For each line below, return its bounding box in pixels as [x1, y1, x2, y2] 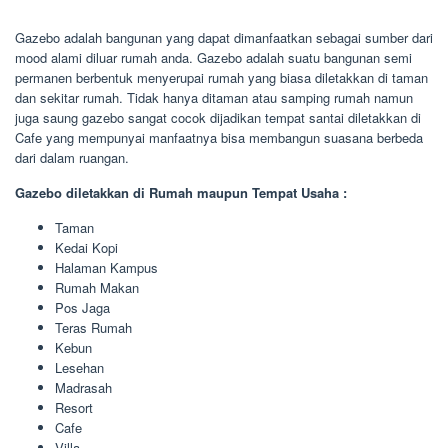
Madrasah [55, 378, 112, 398]
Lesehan [55, 358, 104, 378]
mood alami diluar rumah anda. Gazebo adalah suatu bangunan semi [15, 48, 412, 68]
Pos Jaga [55, 298, 110, 318]
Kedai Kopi [55, 238, 118, 258]
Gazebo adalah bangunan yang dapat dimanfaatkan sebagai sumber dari [15, 28, 433, 48]
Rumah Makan [55, 278, 139, 298]
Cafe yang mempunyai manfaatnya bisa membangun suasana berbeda [15, 128, 423, 148]
